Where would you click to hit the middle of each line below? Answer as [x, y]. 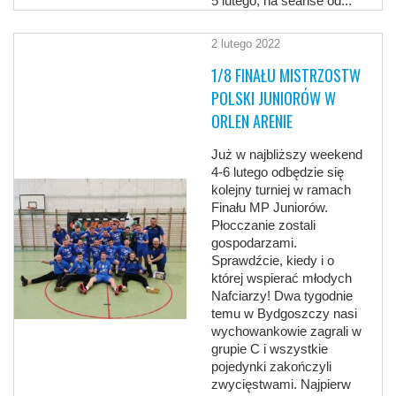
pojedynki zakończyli [272, 367]
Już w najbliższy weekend [287, 155]
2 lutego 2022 [246, 44]
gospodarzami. [255, 243]
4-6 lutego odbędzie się [278, 172]
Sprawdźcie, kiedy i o [273, 261]
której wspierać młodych [282, 278]
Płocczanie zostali [264, 225]
